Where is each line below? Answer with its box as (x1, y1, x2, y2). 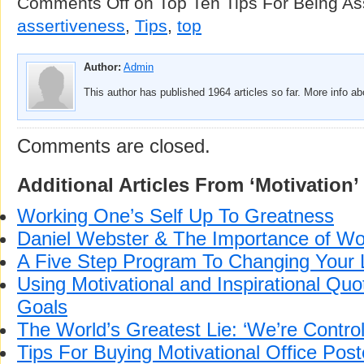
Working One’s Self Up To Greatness (17, 205, 334, 227)
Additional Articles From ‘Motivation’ (17, 174, 359, 196)
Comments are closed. (17, 135, 210, 157)
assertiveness (17, 16, 125, 35)
